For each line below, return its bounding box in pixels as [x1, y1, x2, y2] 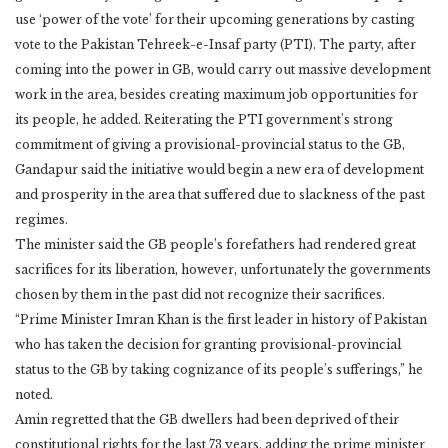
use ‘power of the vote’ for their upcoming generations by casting [15, 12, 415, 28]
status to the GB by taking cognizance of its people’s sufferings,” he [15, 362, 423, 378]
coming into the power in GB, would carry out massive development [15, 62, 431, 78]
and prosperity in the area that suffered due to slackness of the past [15, 187, 425, 203]
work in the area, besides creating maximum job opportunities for [15, 87, 418, 103]
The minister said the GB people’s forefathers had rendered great [15, 237, 416, 253]
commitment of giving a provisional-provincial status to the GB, [15, 137, 405, 153]
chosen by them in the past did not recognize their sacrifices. [15, 287, 385, 303]
